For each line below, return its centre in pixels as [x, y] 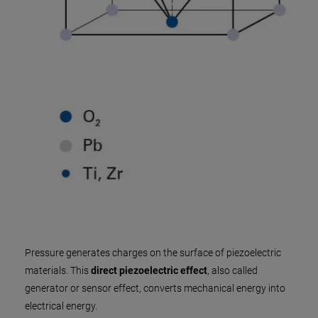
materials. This [58, 270]
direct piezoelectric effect [149, 270]
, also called [232, 270]
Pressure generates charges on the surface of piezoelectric [153, 253]
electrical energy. [61, 306]
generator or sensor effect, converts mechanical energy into [155, 288]
